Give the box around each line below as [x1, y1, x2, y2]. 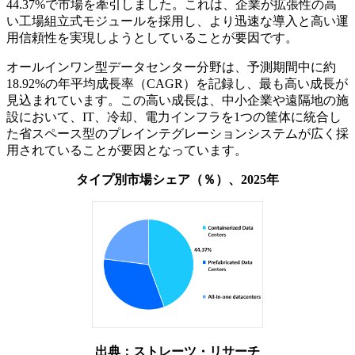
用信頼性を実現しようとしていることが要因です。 [6, 31, 298, 45]
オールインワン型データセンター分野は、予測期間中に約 [6, 60, 336, 74]
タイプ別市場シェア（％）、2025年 [76, 173, 279, 187]
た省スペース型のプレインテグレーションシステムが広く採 [6, 127, 349, 141]
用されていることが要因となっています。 [6, 143, 247, 158]
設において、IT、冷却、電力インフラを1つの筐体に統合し [6, 110, 342, 124]
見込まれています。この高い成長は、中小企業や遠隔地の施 [6, 94, 349, 108]
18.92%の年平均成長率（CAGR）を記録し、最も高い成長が [6, 77, 348, 91]
